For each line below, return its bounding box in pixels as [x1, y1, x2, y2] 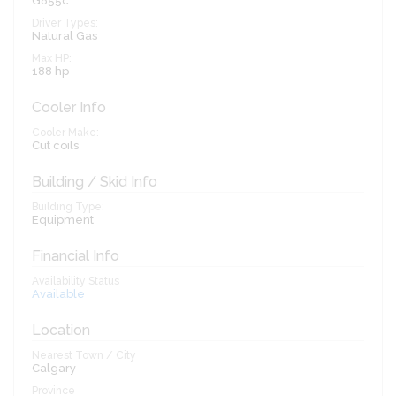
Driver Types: [32, 17, 98, 30]
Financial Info [32, 247, 119, 265]
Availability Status [32, 275, 119, 288]
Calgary [32, 362, 76, 376]
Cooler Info [32, 99, 106, 117]
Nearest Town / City [32, 349, 136, 362]
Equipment [32, 213, 94, 227]
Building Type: [32, 201, 104, 214]
